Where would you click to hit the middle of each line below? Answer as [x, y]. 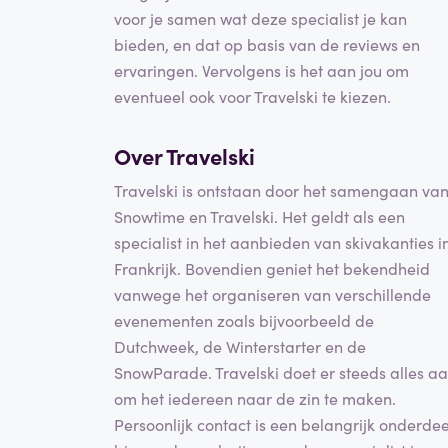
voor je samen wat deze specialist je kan [260, 18]
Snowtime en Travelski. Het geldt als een [259, 215]
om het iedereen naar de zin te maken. [255, 397]
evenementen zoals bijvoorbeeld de [244, 319]
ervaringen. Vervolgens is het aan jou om [261, 70]
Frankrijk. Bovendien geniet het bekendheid [272, 267]
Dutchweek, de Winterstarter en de [240, 345]
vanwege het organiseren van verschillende [272, 293]
